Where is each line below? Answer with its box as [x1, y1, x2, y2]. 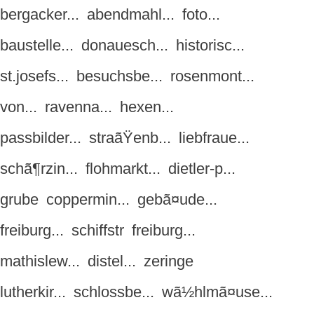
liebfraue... [179, 129, 250, 147]
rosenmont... [170, 67, 254, 86]
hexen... [120, 98, 174, 116]
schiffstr [71, 221, 124, 240]
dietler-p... [168, 160, 235, 178]
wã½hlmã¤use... [162, 283, 273, 301]
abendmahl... [87, 6, 175, 24]
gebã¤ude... [137, 191, 217, 209]
